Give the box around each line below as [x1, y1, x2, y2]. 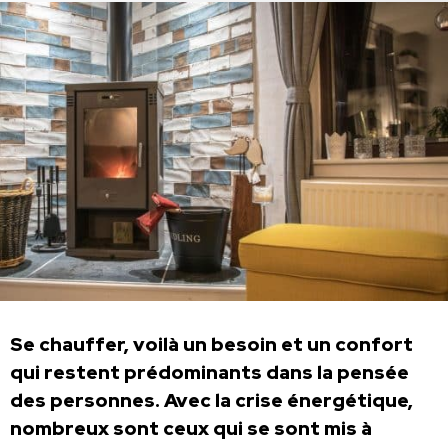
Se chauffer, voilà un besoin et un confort [10, 332, 413, 358]
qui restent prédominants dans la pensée [10, 360, 409, 386]
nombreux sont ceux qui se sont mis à [10, 416, 372, 442]
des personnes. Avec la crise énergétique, [10, 388, 413, 414]
